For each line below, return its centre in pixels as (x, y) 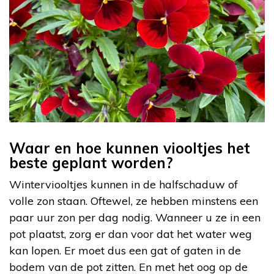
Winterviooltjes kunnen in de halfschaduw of (124, 184)
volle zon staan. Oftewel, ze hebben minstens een (134, 201)
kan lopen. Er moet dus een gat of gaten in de (125, 250)
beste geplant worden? (91, 162)
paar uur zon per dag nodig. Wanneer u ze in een (135, 217)
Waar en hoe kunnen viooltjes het (130, 148)
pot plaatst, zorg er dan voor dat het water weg (131, 234)
